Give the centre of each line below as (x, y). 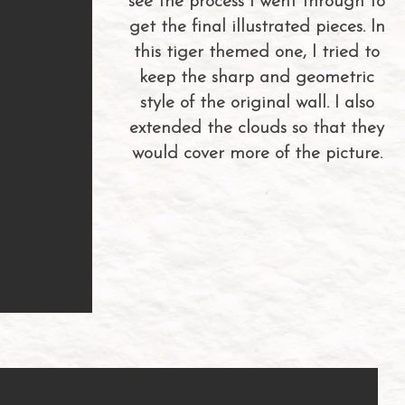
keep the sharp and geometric (257, 78)
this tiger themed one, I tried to (257, 52)
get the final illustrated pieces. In (257, 27)
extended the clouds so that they (257, 128)
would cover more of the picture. (257, 154)
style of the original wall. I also (257, 103)
